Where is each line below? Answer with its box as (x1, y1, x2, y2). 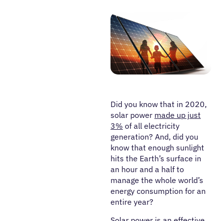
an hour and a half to (110, 164, 184, 174)
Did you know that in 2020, (110, 99, 207, 109)
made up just (154, 110, 201, 120)
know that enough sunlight (110, 143, 204, 152)
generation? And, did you (110, 132, 198, 142)
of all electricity (123, 121, 180, 131)
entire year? (110, 197, 155, 207)
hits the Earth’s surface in (110, 153, 201, 163)
